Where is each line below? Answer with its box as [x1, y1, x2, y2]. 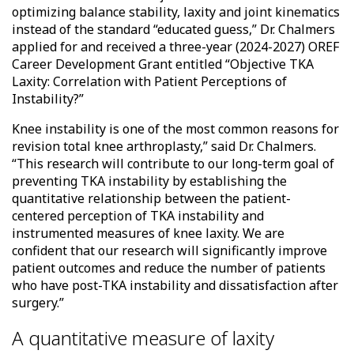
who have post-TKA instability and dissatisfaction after [12, 277, 338, 295]
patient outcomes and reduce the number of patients [12, 259, 326, 277]
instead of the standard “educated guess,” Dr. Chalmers [12, 21, 335, 39]
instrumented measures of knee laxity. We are [12, 224, 284, 243]
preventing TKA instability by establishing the [12, 172, 287, 190]
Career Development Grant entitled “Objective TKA [12, 55, 314, 73]
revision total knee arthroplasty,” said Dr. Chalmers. [12, 137, 316, 156]
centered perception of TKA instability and [12, 207, 264, 225]
